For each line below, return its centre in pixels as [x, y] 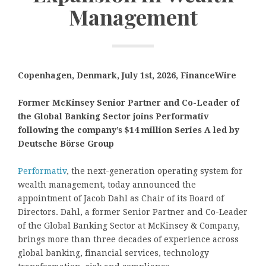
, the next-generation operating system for [155, 171]
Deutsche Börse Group [67, 143]
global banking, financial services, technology [113, 253]
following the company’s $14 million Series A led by [129, 130]
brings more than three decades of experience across [128, 239]
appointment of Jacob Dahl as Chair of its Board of [121, 198]
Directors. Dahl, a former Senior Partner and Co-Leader [133, 212]
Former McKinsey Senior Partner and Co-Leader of [129, 102]
